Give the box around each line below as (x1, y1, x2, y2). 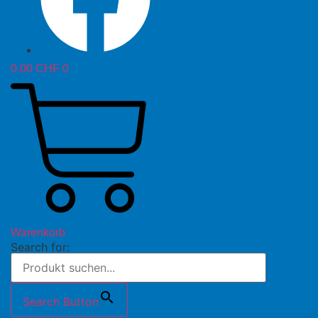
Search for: (11, 240, 70, 254)
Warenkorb (11, 226, 65, 238)
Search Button (23, 295, 99, 309)
